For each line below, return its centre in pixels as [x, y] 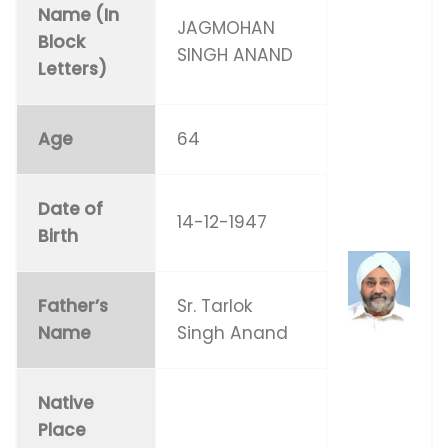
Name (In [79, 14]
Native [66, 402]
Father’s [73, 305]
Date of [71, 208]
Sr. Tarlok [215, 305]
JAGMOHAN [226, 27]
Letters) [73, 68]
